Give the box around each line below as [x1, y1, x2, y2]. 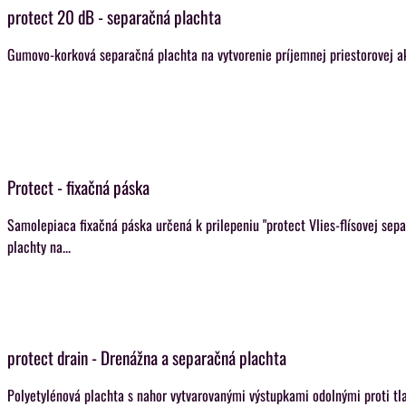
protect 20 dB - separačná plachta [7, 4, 221, 30]
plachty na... [7, 236, 71, 257]
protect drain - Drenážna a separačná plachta [7, 344, 286, 371]
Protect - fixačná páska [7, 174, 150, 200]
